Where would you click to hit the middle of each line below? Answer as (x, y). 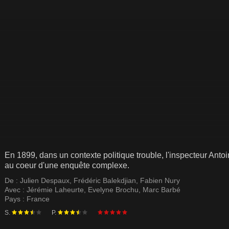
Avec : (16, 190)
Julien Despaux (45, 180)
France (38, 199)
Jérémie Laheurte (55, 190)
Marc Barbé (162, 190)
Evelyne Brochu (113, 190)
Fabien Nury (160, 180)
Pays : (16, 199)
